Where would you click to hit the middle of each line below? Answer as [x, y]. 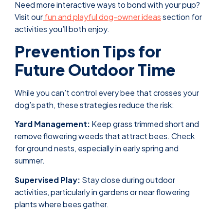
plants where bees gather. [62, 204]
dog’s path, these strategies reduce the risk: [94, 105]
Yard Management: [52, 124]
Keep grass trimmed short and [145, 124]
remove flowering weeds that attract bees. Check [105, 136]
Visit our [29, 17]
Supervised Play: [47, 180]
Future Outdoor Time [95, 70]
